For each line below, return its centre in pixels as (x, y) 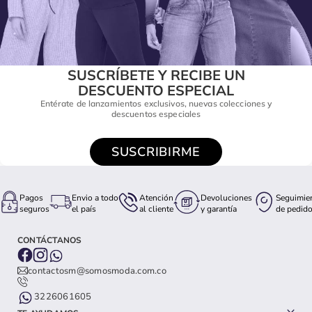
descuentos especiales (156, 114)
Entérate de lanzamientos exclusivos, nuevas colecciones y (156, 103)
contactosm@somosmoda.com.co (97, 271)
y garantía (219, 209)
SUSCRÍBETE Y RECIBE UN (156, 75)
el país (84, 209)
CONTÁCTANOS (50, 240)
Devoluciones (226, 197)
